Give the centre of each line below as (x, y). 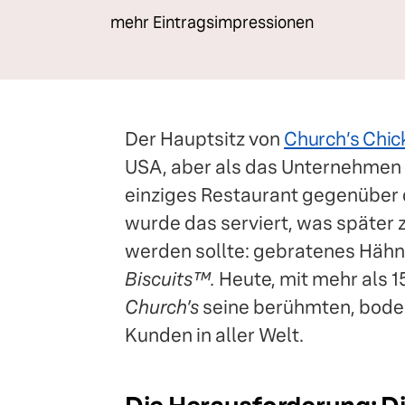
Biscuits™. (170, 279)
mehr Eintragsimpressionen (212, 22)
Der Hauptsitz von (204, 139)
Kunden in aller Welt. (214, 335)
